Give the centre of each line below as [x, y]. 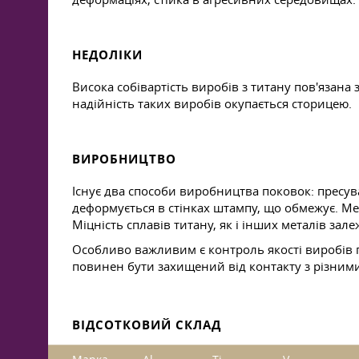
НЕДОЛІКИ [107, 55]
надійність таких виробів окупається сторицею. [212, 103]
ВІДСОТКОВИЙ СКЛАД [147, 325]
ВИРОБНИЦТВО [124, 159]
